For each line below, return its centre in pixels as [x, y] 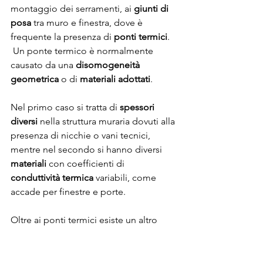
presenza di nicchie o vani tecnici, [82, 136]
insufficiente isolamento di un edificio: [92, 248]
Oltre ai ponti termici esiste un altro [85, 220]
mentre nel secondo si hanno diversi [87, 150]
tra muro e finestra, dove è [88, 23]
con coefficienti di [87, 164]
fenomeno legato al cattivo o [72, 234]
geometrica [35, 79]
